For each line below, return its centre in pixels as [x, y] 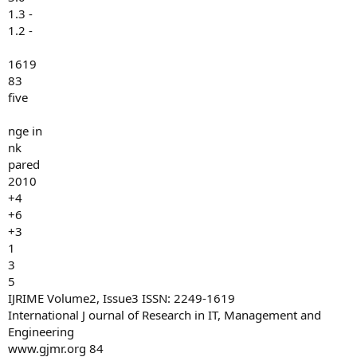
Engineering [41, 331]
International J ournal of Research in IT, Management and [165, 315]
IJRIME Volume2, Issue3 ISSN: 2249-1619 [122, 298]
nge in [25, 131]
